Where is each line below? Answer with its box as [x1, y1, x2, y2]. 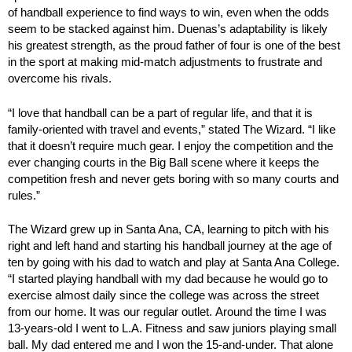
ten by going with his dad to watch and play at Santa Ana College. [8, 255, 339, 269]
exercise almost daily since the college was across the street [8, 288, 319, 302]
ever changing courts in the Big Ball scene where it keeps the [8, 155, 319, 169]
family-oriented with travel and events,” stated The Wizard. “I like [8, 122, 335, 136]
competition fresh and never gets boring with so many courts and [8, 171, 339, 185]
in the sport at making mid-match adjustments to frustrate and [8, 55, 322, 69]
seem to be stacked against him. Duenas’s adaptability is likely [8, 22, 328, 36]
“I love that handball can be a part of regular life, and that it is [8, 105, 313, 119]
